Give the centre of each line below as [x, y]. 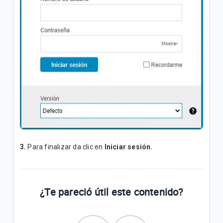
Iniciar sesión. [128, 147]
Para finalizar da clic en [65, 147]
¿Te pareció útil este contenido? [111, 192]
